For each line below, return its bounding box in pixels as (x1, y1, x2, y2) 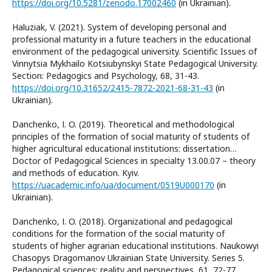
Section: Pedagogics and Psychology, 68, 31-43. (12, 69, 199, 81)
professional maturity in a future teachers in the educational (12, 33, 251, 45)
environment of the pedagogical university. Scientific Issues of (12, 45, 257, 57)
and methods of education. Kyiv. (12, 166, 139, 178)
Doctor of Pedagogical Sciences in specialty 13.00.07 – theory (12, 154, 256, 166)
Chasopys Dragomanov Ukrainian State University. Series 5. (12, 251, 245, 263)
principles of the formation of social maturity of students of (12, 130, 250, 142)
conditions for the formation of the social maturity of (12, 227, 225, 239)
